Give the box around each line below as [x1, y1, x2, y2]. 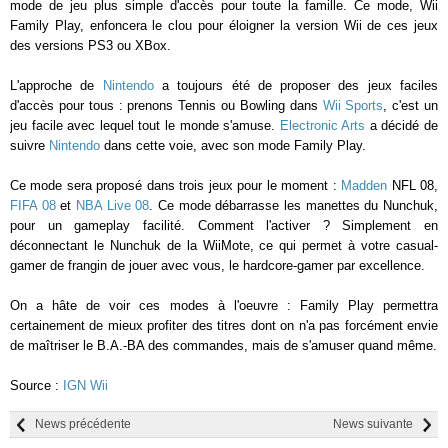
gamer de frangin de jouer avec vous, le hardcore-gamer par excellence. [10, 258, 425, 273]
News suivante [333, 417, 413, 431]
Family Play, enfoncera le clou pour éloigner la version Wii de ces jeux [10, 18, 438, 33]
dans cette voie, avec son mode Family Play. [100, 138, 366, 153]
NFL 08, [387, 178, 439, 193]
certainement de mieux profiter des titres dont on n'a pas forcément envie [10, 318, 438, 333]
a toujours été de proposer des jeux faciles [153, 78, 439, 93]
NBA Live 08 [76, 198, 150, 213]
